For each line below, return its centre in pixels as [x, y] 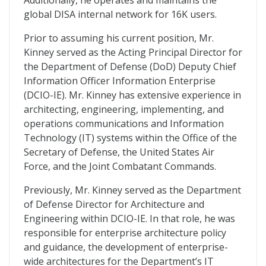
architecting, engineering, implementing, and [124, 109]
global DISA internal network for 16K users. [120, 14]
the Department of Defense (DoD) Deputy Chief [130, 66]
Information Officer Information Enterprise [120, 81]
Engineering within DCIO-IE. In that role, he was [129, 218]
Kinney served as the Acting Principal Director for [133, 52]
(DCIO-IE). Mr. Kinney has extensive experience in [132, 95]
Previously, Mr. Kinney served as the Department [132, 190]
